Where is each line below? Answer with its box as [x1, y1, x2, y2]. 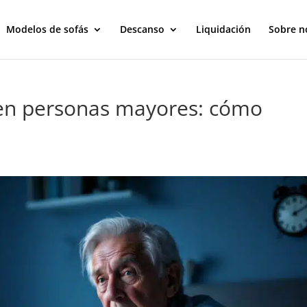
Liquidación [195, 23, 251, 36]
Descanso [119, 23, 164, 36]
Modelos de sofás [5, 23, 88, 36]
